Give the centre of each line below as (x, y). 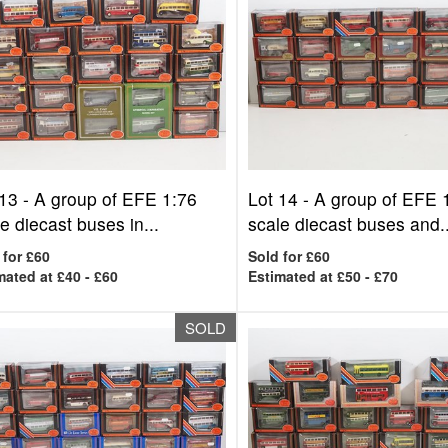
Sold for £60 (289, 256)
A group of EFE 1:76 (115, 198)
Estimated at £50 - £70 (323, 276)
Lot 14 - (281, 198)
